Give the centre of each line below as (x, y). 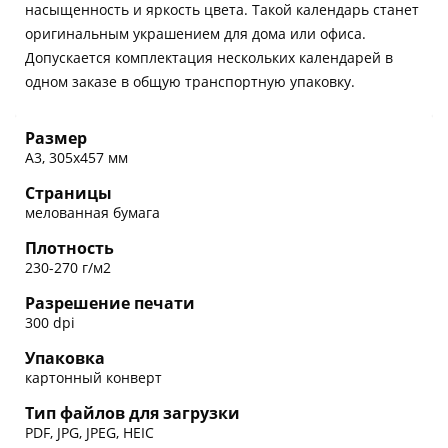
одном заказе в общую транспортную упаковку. (190, 81)
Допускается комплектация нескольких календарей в (209, 57)
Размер (56, 138)
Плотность (69, 248)
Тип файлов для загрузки (132, 413)
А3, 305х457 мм (76, 158)
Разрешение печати (110, 303)
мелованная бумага (92, 213)
